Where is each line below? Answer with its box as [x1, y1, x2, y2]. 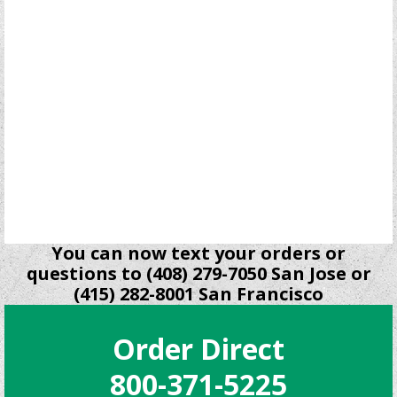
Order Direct [113, 329, 284, 368]
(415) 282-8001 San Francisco [74, 281, 323, 306]
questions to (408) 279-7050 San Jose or [26, 261, 371, 285]
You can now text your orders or [51, 240, 346, 265]
